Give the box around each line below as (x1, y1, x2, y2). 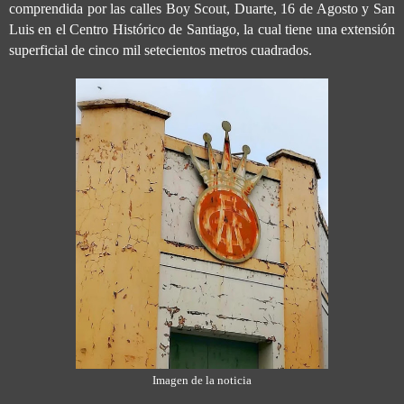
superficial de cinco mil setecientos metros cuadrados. (9, 42, 312, 59)
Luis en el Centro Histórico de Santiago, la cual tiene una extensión (9, 22, 395, 38)
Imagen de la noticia (152, 374, 252, 388)
